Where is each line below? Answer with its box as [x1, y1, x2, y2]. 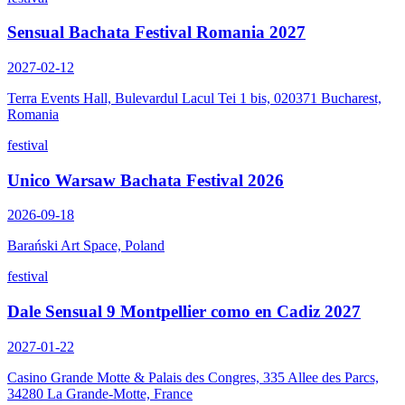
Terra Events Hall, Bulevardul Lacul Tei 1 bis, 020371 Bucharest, [7, 90, 381, 106]
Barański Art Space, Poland [7, 238, 165, 254]
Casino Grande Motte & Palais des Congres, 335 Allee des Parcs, [7, 369, 379, 385]
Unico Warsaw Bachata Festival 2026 [7, 170, 284, 190]
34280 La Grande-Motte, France [7, 385, 193, 401]
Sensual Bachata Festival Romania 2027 [7, 23, 306, 42]
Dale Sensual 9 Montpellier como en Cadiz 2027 [7, 302, 361, 322]
